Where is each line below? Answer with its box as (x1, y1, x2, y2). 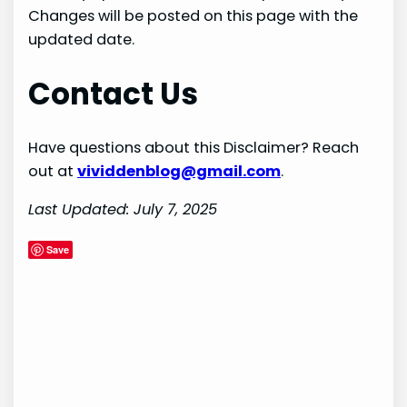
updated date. (28, 28, 135, 50)
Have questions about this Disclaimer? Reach (28, 137, 360, 159)
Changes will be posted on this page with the (28, 5, 359, 26)
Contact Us (28, 74, 199, 115)
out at (28, 161, 78, 183)
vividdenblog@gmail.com (77, 161, 282, 183)
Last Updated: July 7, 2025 (28, 199, 218, 221)
